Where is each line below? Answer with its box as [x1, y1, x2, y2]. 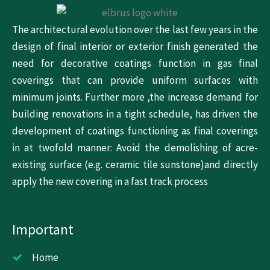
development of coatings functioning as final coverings [12, 124, 258, 138]
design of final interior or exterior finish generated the [12, 40, 258, 54]
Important [12, 220, 74, 239]
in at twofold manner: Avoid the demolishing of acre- [12, 141, 258, 155]
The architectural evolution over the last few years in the [12, 23, 258, 37]
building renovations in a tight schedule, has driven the [12, 107, 258, 121]
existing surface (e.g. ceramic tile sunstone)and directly [12, 158, 258, 172]
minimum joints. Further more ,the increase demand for [12, 90, 258, 104]
